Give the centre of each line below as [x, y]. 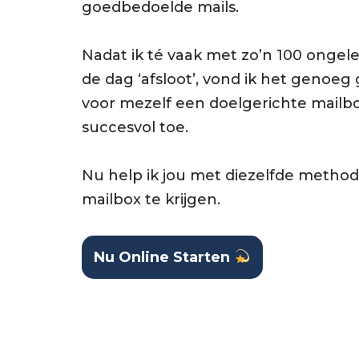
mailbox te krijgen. [151, 199]
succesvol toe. [135, 127]
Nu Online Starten [164, 257]
